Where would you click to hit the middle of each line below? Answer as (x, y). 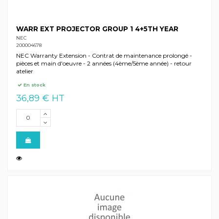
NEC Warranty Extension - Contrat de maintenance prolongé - (104, 55)
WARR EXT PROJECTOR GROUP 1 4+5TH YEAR (97, 29)
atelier (24, 71)
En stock (34, 85)
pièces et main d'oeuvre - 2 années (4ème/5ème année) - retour (104, 63)
